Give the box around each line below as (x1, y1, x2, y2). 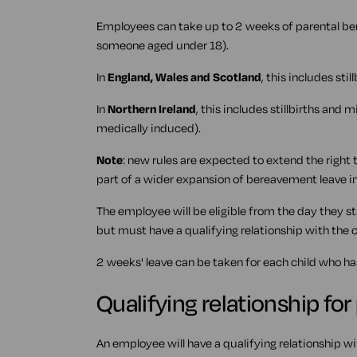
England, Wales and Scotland (107, 69, 261, 84)
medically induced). (96, 120, 201, 135)
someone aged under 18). (96, 37, 229, 53)
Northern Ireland (107, 101, 196, 116)
